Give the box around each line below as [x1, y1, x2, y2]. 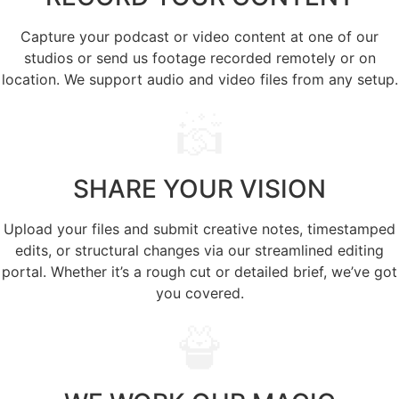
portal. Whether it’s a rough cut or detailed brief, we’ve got [2, 263, 397, 281]
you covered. [155, 284, 244, 303]
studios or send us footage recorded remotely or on [23, 49, 376, 68]
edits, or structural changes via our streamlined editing [15, 241, 384, 260]
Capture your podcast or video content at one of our [20, 28, 379, 46]
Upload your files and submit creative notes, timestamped [4, 220, 395, 239]
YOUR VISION [163, 174, 326, 205]
